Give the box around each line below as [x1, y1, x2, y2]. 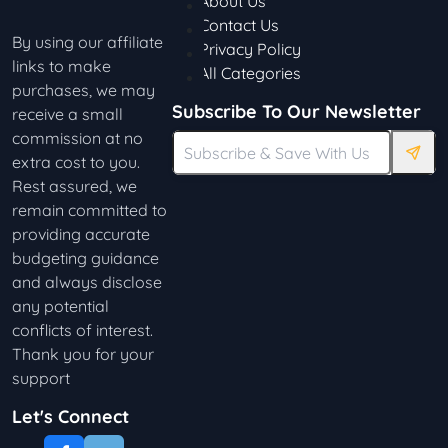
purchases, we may [12, 80, 155, 100]
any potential [12, 296, 109, 316]
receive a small [12, 104, 123, 124]
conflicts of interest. [12, 320, 153, 340]
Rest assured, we [12, 176, 137, 196]
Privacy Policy [199, 39, 301, 59]
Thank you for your [12, 344, 154, 364]
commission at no [12, 128, 143, 148]
